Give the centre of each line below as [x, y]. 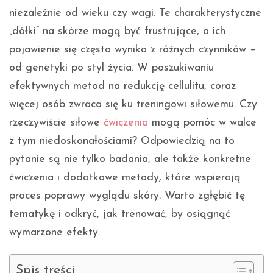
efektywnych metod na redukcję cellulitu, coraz [122, 87]
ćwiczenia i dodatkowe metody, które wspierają [125, 178]
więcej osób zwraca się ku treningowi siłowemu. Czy [133, 105]
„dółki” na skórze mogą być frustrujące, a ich [117, 32]
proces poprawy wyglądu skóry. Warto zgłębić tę [127, 196]
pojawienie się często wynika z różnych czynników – [133, 50]
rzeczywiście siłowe [56, 123]
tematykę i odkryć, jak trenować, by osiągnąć [120, 214]
